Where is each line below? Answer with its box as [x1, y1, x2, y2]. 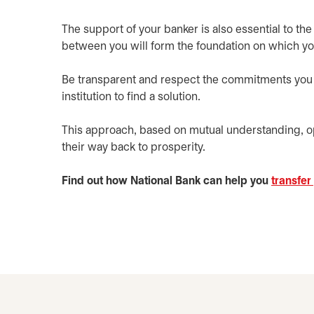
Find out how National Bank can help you [62, 176, 271, 186]
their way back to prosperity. [62, 142, 205, 153]
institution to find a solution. [62, 92, 200, 102]
